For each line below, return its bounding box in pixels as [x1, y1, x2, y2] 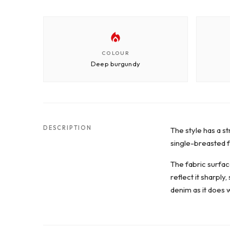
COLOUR [101, 49, 130, 56]
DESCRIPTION [43, 124, 92, 131]
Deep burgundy [91, 59, 140, 68]
